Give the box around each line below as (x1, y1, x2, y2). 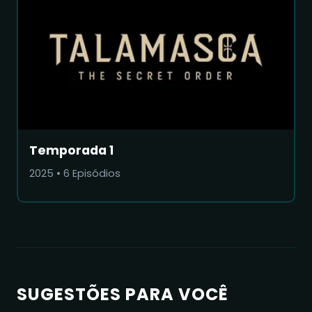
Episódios (70, 166, 120, 180)
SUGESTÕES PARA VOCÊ (17, 282, 228, 306)
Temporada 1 (29, 141, 114, 159)
